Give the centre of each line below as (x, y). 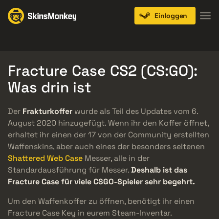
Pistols (108, 41)
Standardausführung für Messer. (69, 170)
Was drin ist (50, 87)
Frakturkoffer (47, 111)
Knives (26, 41)
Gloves (67, 41)
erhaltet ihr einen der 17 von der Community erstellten (109, 135)
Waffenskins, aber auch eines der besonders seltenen (106, 147)
